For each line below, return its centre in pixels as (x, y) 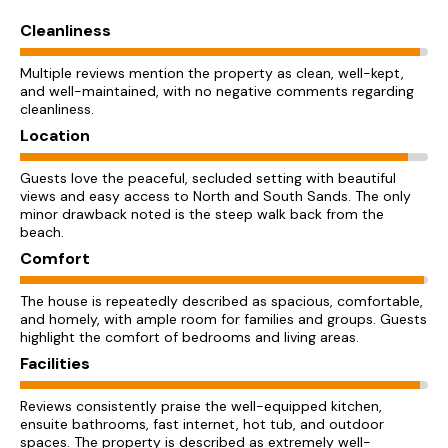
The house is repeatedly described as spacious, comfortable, (221, 301)
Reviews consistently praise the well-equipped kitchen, (201, 406)
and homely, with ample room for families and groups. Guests (223, 319)
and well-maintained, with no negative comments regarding (217, 91)
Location (55, 135)
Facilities (55, 363)
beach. (42, 232)
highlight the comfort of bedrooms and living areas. (189, 337)
